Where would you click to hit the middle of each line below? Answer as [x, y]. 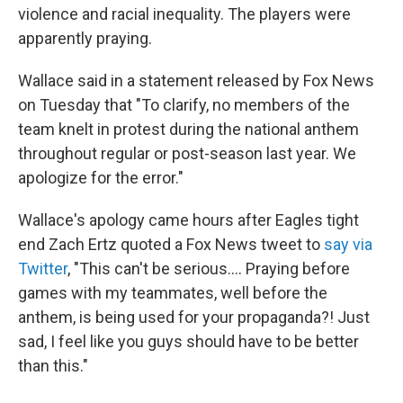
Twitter [43, 269]
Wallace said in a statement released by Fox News [196, 81]
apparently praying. [85, 38]
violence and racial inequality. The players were [184, 14]
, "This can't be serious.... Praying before [209, 269]
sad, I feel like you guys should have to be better [188, 341]
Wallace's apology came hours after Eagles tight [188, 220]
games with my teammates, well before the [173, 293]
